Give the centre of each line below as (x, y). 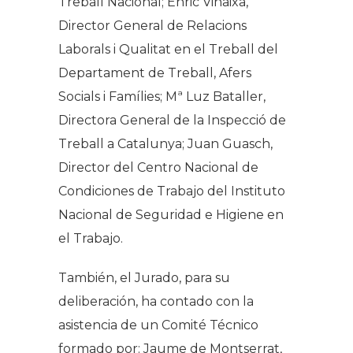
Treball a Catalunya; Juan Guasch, (165, 143)
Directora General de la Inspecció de (172, 120)
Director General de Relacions (152, 25)
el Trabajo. (91, 238)
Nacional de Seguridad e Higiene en (171, 214)
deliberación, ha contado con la (156, 301)
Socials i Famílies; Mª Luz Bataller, (162, 96)
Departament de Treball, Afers (155, 72)
